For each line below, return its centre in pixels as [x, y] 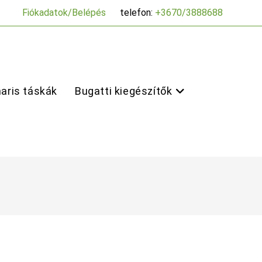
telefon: [137, 13]
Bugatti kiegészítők [124, 91]
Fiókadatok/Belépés [64, 13]
